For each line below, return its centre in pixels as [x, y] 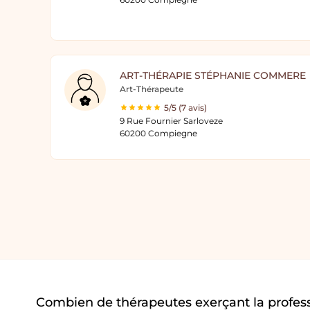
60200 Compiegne [158, 133]
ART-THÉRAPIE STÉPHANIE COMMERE [213, 75]
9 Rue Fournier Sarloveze [171, 121]
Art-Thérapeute [152, 89]
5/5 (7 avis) [185, 108]
